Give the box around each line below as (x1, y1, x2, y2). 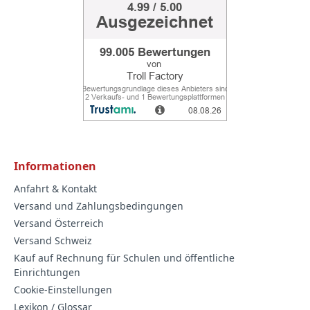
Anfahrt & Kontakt (14, 182, 97, 196)
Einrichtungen (14, 266, 80, 280)
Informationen (14, 158, 96, 174)
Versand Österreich (14, 217, 104, 230)
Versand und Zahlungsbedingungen (14, 199, 183, 213)
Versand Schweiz (14, 234, 92, 248)
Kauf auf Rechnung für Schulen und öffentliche (14, 251, 235, 265)
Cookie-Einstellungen (14, 283, 112, 297)
